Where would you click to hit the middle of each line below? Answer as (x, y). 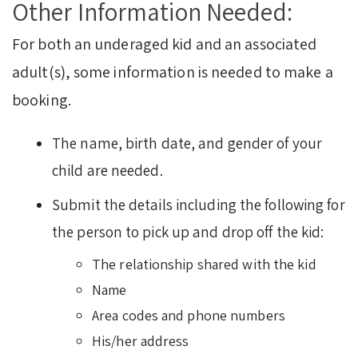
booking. (42, 100)
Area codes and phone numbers (189, 316)
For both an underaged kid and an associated (165, 44)
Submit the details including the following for (199, 205)
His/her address (141, 341)
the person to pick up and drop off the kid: (188, 232)
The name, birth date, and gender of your (187, 143)
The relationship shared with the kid (204, 265)
